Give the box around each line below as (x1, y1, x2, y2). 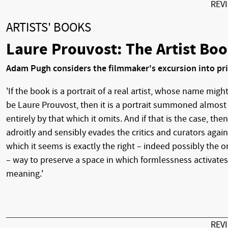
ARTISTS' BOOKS (6, 20, 91, 35)
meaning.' (6, 168, 43, 180)
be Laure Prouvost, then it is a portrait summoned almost (6, 100, 226, 111)
